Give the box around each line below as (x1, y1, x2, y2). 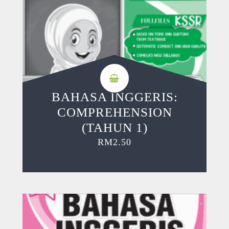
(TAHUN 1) (81, 121, 148, 135)
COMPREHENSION (57, 105, 172, 120)
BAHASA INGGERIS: (51, 90, 178, 104)
